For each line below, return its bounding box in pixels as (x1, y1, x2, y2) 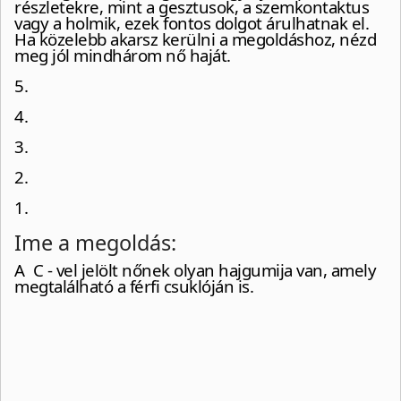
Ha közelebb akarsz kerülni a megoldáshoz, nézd (14, 28, 376, 51)
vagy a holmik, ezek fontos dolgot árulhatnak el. (14, 12, 369, 35)
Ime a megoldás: (14, 228, 176, 258)
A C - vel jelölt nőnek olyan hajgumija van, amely (14, 259, 376, 282)
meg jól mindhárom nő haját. (14, 44, 235, 67)
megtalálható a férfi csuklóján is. (14, 275, 253, 298)
